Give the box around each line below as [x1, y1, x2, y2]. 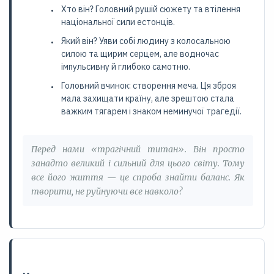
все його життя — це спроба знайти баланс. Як [31, 172, 245, 183]
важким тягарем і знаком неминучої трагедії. [61, 106, 242, 117]
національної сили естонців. [61, 17, 175, 28]
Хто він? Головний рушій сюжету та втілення [61, 4, 240, 15]
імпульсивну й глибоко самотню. [61, 61, 190, 72]
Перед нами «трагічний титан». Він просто [31, 144, 245, 155]
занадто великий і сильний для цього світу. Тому [31, 158, 245, 169]
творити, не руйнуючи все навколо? [31, 186, 182, 197]
